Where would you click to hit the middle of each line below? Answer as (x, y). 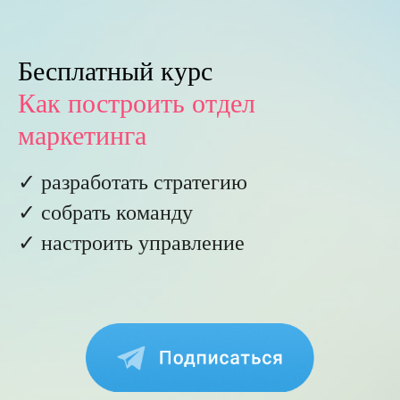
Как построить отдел (137, 102)
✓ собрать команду (105, 212)
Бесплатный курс (115, 70)
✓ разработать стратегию (133, 181)
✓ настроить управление (131, 242)
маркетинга (82, 134)
